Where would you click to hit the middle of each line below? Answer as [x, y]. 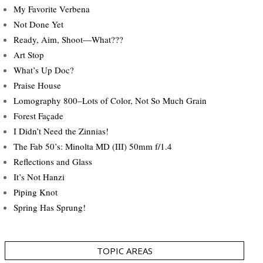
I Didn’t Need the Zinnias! [61, 131]
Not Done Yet [38, 24]
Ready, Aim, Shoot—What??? [68, 39]
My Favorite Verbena [52, 9]
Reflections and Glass [53, 161]
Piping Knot [36, 192]
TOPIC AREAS [124, 250]
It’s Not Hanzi [39, 176]
